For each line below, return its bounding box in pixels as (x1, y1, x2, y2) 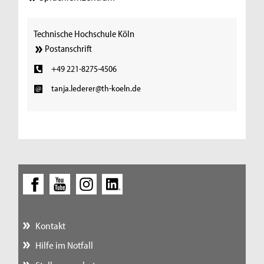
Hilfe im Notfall (35, 239, 93, 252)
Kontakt (35, 219, 65, 232)
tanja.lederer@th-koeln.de (51, 82, 141, 94)
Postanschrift (45, 42, 93, 55)
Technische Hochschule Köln (34, 27, 135, 39)
